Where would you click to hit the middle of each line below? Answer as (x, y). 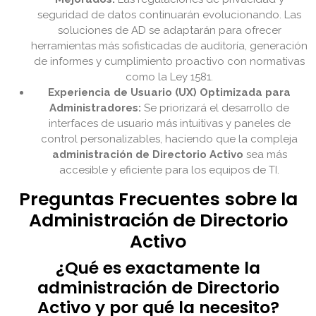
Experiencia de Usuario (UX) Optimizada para (169, 93)
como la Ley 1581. (169, 77)
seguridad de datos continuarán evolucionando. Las (169, 15)
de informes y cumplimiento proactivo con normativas (169, 62)
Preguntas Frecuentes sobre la (158, 200)
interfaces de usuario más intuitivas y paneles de (169, 124)
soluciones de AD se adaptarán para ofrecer (169, 31)
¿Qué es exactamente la (158, 268)
